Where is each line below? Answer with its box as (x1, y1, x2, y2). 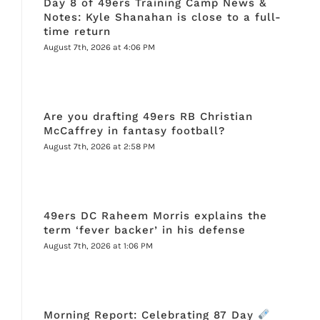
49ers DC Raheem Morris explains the (43, 209, 267, 222)
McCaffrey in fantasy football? (43, 124, 225, 137)
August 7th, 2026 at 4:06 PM (43, 41, 155, 52)
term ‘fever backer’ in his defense (43, 223, 246, 236)
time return (43, 24, 111, 38)
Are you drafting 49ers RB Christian (43, 109, 253, 123)
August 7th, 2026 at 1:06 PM (43, 240, 153, 251)
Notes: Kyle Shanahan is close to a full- (43, 10, 281, 24)
